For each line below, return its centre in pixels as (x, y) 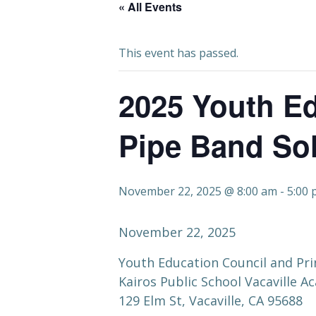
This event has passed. (178, 53)
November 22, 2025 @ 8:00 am (198, 191)
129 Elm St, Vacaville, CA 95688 (211, 300)
